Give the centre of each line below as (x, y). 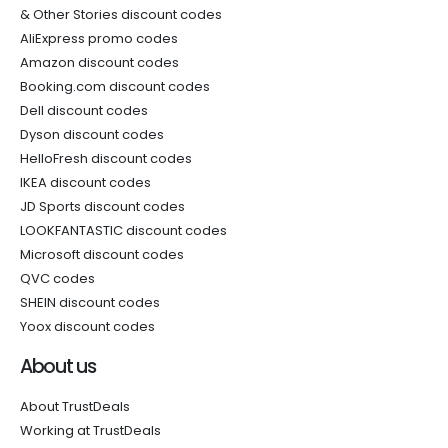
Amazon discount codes (99, 62)
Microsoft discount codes (102, 254)
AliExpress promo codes (99, 38)
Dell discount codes (84, 110)
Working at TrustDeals (90, 430)
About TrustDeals (75, 406)
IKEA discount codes (85, 182)
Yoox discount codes (87, 326)
